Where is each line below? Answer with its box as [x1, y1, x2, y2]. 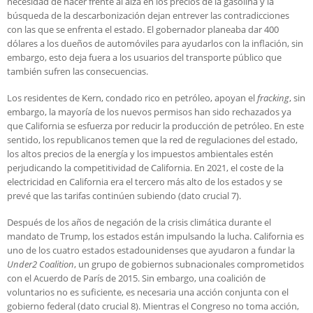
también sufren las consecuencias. [7, 65, 148, 78]
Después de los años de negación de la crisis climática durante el [7, 216, 271, 229]
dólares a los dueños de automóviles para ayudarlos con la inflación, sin [7, 37, 303, 50]
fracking [257, 92, 289, 105]
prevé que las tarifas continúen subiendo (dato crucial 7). [7, 189, 241, 203]
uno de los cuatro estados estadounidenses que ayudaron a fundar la [7, 244, 295, 257]
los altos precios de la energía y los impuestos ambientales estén [7, 147, 273, 161]
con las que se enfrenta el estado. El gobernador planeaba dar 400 [7, 23, 279, 36]
